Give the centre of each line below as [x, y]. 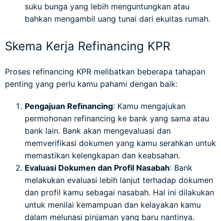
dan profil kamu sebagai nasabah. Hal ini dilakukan [119, 193]
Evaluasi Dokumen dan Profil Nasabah [97, 168]
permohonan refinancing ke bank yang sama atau [117, 119]
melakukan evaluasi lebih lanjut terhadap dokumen [119, 180]
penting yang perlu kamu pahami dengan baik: [91, 84]
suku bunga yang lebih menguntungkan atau [107, 7]
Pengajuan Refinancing [69, 106]
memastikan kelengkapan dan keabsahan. [102, 156]
